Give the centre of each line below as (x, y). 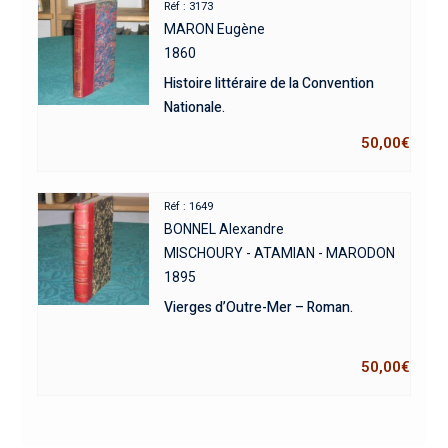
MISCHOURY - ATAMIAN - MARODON (280, 252)
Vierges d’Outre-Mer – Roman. (259, 307)
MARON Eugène (215, 28)
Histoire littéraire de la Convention (269, 83)
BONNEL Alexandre (224, 228)
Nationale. (195, 107)
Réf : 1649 (189, 206)
